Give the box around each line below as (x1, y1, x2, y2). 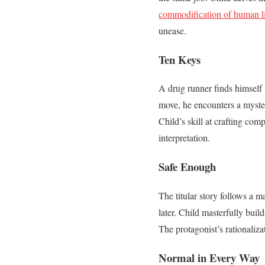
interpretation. (159, 131, 210, 144)
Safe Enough (159, 159, 216, 175)
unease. (159, 24, 186, 37)
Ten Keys (159, 51, 201, 67)
